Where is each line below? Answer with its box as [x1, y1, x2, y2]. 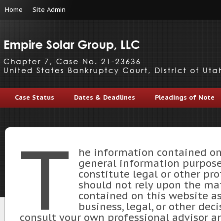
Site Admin [33, 5, 66, 14]
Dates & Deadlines [74, 93, 135, 102]
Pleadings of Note [155, 93, 215, 102]
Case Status [15, 93, 54, 102]
